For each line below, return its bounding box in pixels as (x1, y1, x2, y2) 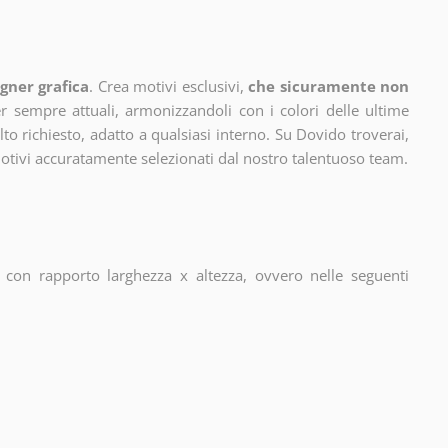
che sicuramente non (248, 76, 409, 97)
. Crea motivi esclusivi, (89, 76, 244, 97)
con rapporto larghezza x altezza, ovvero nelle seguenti (6, 265, 410, 286)
